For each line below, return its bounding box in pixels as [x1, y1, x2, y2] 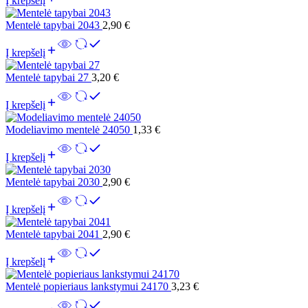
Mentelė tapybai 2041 [5, 228, 102, 240]
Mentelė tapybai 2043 [5, 19, 102, 31]
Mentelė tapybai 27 [5, 71, 91, 83]
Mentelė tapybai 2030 [5, 175, 102, 188]
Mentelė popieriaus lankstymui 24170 [5, 280, 171, 292]
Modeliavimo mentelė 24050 [5, 123, 133, 135]
